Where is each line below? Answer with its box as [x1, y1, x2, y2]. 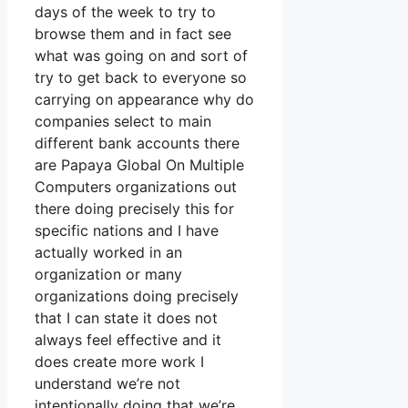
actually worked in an [35, 243, 182, 262]
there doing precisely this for [35, 199, 234, 219]
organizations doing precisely [35, 287, 239, 306]
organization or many [35, 265, 182, 284]
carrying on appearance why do [35, 90, 254, 109]
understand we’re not [35, 374, 180, 393]
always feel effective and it [35, 331, 221, 350]
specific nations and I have [35, 221, 219, 240]
